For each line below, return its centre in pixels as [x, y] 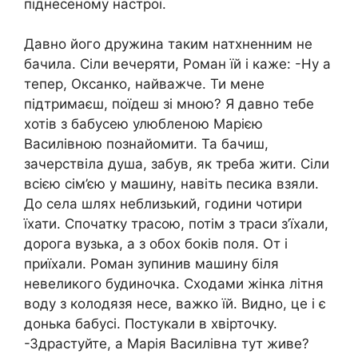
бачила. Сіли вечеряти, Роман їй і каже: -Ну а [177, 64]
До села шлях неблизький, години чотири [163, 204]
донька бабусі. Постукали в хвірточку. [151, 324]
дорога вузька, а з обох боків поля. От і [156, 244]
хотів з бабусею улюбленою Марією [143, 124]
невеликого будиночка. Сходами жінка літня [174, 284]
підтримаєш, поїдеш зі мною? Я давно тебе [169, 104]
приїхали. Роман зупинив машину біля [151, 264]
